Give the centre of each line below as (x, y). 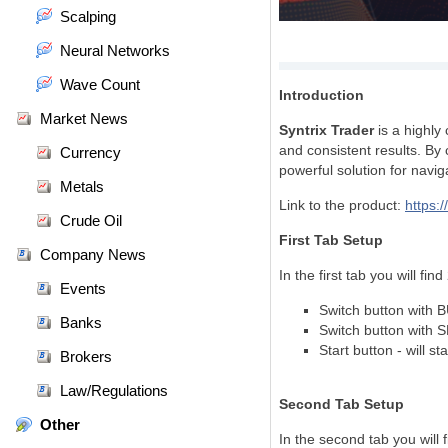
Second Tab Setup (341, 404)
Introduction (321, 95)
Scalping (88, 16)
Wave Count (100, 84)
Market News (84, 118)
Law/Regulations (114, 390)
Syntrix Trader (326, 130)
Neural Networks (115, 50)
